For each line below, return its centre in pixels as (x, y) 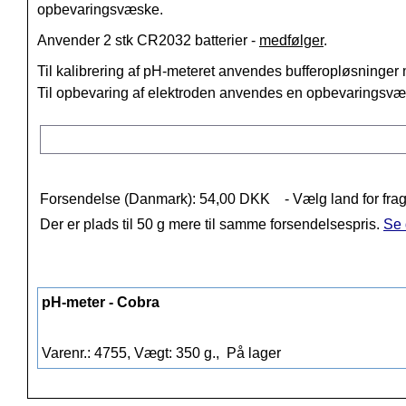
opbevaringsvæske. (100, 10)
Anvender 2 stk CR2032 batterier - (148, 41)
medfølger (291, 41)
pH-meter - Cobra (101, 303)
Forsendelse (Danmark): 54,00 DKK (155, 199)
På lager (252, 353)
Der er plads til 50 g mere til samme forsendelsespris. (212, 225)
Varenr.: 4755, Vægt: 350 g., (132, 353)
